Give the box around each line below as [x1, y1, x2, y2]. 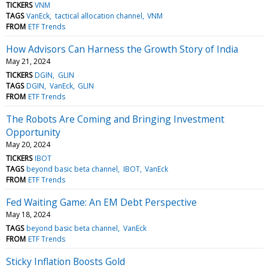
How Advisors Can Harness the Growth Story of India [6, 42, 238, 56]
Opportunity [6, 125, 60, 139]
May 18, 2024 [6, 209, 50, 220]
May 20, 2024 [6, 139, 50, 150]
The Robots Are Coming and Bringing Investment [6, 112, 224, 126]
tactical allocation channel [54, 10, 142, 21]
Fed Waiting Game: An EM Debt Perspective [6, 195, 197, 209]
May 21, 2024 [6, 56, 50, 66]
